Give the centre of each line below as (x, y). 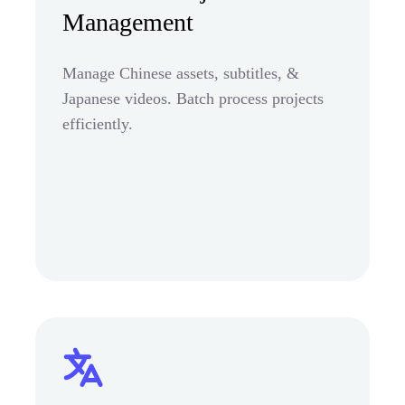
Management (128, 22)
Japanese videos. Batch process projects (193, 98)
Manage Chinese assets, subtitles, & (181, 73)
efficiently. (98, 123)
